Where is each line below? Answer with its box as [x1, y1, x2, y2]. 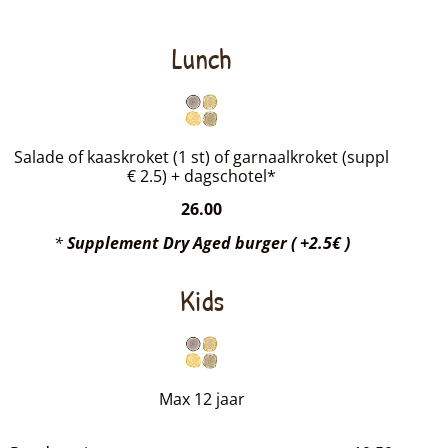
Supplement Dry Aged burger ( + [66, 231, 309, 254]
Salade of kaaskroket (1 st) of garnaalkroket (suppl [14, 146, 390, 169]
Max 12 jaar [158, 388, 245, 411]
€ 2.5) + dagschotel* [127, 165, 277, 188]
